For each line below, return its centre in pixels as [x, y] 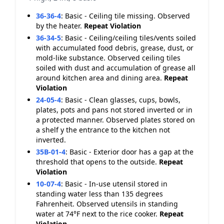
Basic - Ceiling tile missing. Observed [127, 16]
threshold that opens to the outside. [97, 162]
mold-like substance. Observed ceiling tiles [108, 58]
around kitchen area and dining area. [100, 78]
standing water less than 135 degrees [99, 194]
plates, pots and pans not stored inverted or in [114, 110]
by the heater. [60, 26]
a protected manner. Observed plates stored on [115, 120]
